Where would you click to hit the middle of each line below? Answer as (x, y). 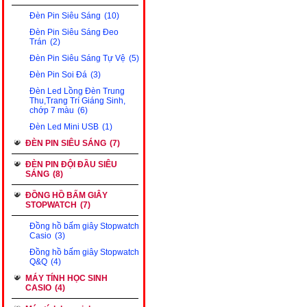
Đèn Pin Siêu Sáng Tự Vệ (77, 58)
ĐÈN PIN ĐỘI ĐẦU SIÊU (71, 164)
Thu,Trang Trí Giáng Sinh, (77, 101)
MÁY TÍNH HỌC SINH (66, 278)
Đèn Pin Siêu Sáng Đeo (74, 32)
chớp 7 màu (52, 110)
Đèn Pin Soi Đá (58, 75)
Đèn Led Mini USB (64, 127)
